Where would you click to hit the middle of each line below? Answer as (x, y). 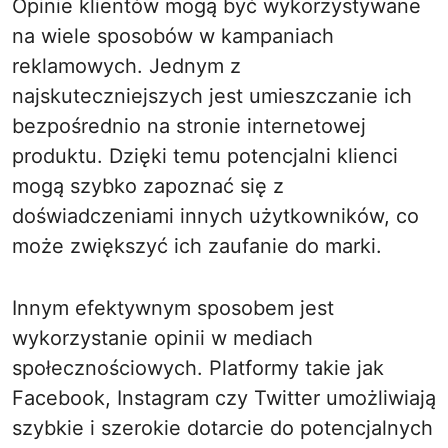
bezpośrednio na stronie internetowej (189, 126)
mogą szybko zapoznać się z (148, 186)
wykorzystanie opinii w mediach (162, 338)
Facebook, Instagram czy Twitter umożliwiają (224, 398)
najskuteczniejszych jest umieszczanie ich (212, 96)
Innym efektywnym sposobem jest (173, 308)
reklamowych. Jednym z (126, 66)
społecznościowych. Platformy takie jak (198, 368)
